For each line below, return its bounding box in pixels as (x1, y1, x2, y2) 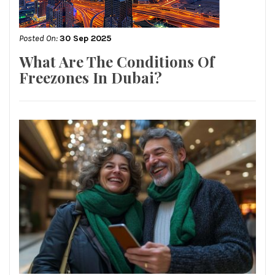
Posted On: (19, 33, 60, 44)
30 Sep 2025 (60, 33, 112, 44)
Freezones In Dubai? (19, 67, 162, 87)
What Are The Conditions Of (19, 51, 214, 71)
